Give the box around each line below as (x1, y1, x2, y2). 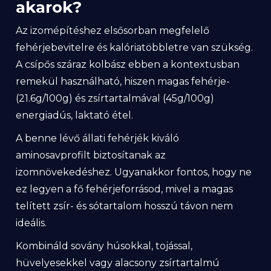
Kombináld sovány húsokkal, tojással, (16, 240, 192, 252)
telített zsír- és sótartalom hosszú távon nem (16, 200, 233, 212)
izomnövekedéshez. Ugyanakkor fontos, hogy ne (16, 166, 252, 178)
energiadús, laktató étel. (16, 109, 133, 121)
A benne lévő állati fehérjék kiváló (16, 132, 179, 144)
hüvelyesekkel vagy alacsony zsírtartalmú (16, 257, 220, 269)
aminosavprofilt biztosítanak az (16, 149, 166, 161)
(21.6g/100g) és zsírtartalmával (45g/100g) (16, 93, 214, 104)
